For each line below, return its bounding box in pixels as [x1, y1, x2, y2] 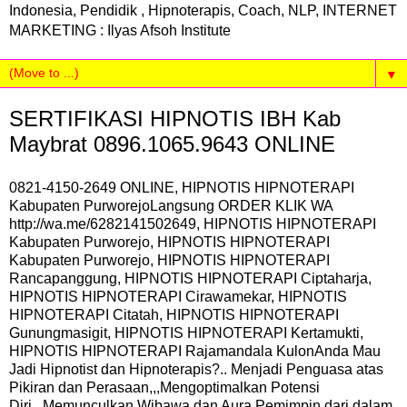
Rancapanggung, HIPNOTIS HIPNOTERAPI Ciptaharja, [9, 270, 372, 286]
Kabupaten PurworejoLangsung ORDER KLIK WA [9, 197, 333, 213]
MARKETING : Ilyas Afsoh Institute [9, 23, 231, 38]
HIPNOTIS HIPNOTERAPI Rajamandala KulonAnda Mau [9, 342, 381, 359]
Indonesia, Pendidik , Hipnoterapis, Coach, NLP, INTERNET [9, 3, 397, 18]
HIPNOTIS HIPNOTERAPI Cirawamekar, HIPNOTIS [9, 288, 347, 304]
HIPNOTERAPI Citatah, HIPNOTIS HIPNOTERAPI [9, 306, 339, 323]
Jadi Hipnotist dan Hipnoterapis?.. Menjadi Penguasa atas [9, 361, 383, 377]
